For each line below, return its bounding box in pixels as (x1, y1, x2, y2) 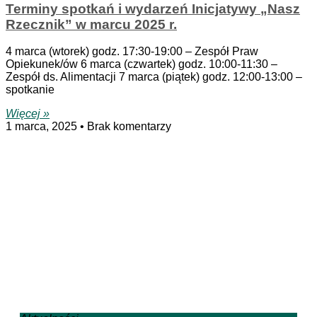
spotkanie (6, 83, 54, 96)
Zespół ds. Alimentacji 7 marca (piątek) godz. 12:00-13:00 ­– (6, 71, 302, 83)
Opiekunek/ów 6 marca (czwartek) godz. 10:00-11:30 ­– (6, 58, 277, 71)
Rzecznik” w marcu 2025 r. (6, 16, 177, 32)
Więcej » (6, 108, 50, 120)
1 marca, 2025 (6, 120, 80, 133)
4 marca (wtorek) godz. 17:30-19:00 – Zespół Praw (6, 45, 258, 58)
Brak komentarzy (84, 120, 171, 133)
